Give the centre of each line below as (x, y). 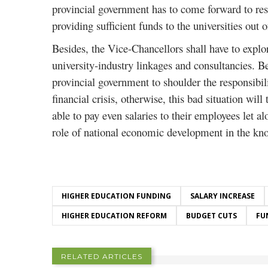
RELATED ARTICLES (102, 257)
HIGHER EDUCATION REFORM (114, 216)
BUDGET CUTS (211, 216)
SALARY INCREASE (223, 196)
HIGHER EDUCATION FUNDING (116, 196)
